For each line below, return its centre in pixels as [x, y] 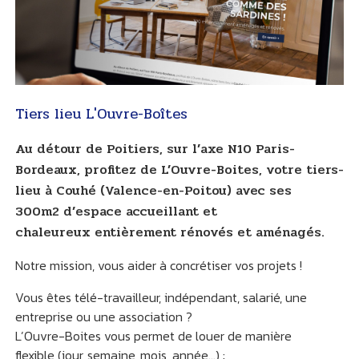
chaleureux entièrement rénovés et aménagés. [169, 232]
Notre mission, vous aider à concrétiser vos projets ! [158, 265]
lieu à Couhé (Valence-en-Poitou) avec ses [153, 190]
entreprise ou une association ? [105, 316]
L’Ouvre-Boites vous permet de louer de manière [153, 335]
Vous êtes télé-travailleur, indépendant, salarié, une [161, 297]
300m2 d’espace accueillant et [116, 211]
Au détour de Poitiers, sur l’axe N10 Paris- [155, 148]
